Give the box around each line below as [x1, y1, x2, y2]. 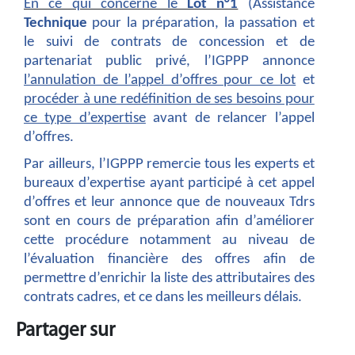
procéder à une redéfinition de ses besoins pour [24, 91, 315, 107]
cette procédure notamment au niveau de [24, 232, 315, 248]
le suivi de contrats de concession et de [24, 34, 315, 50]
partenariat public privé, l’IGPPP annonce [24, 53, 315, 69]
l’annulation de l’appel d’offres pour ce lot [24, 72, 296, 88]
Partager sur [16, 320, 115, 341]
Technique [24, 15, 87, 31]
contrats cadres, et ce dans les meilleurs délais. [24, 289, 302, 305]
